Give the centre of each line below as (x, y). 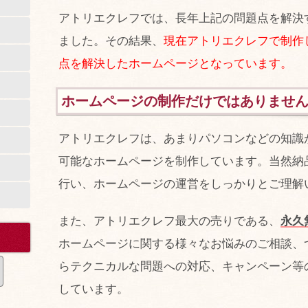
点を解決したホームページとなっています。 (175, 64)
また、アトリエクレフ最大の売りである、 (169, 221)
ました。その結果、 (111, 41)
